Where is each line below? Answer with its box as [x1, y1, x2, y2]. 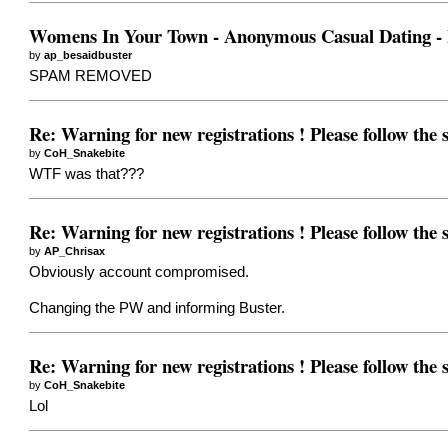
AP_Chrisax [44, 244, 106, 257]
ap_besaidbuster [44, 48, 133, 61]
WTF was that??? [29, 166, 145, 183]
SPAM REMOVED [29, 68, 153, 85]
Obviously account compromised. [29, 264, 250, 281]
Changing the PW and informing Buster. [29, 300, 286, 317]
